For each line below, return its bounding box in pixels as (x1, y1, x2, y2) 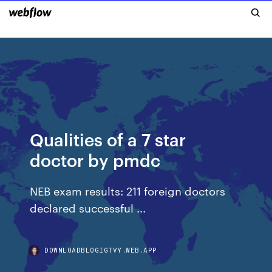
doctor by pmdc (30, 148, 161, 171)
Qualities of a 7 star (30, 127, 186, 150)
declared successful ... (30, 200, 146, 215)
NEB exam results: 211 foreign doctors (30, 183, 226, 198)
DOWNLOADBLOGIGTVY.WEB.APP (44, 245, 157, 254)
